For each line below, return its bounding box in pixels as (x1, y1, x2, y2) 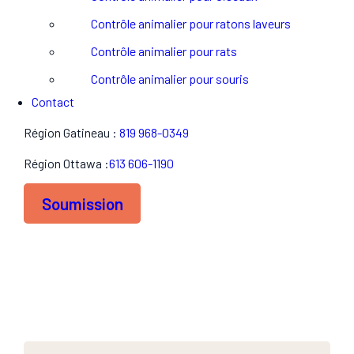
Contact (32, 94, 74, 109)
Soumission (41, 194, 123, 214)
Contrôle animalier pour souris (91, 71, 249, 86)
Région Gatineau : (24, 125, 119, 140)
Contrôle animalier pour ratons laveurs (91, 16, 291, 31)
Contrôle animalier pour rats (91, 43, 237, 58)
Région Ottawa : (24, 156, 109, 171)
